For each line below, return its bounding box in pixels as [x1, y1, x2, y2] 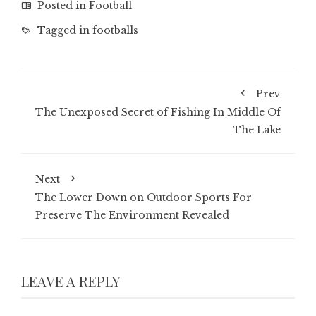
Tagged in [35, 24, 92, 37]
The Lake [233, 123, 281, 137]
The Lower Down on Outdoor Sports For [35, 191, 252, 205]
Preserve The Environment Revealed [35, 209, 229, 222]
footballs [92, 24, 138, 37]
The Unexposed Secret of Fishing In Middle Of [35, 106, 281, 119]
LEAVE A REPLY [21, 272, 121, 291]
